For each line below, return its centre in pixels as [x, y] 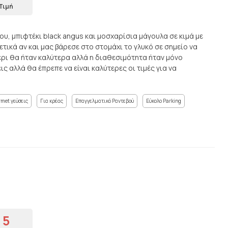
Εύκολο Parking [164, 101]
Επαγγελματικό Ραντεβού [105, 101]
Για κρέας [52, 101]
